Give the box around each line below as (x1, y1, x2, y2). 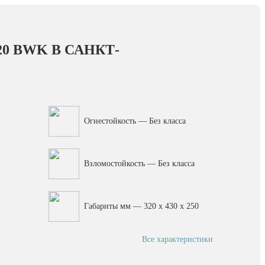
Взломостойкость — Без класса (83, 159, 195, 168)
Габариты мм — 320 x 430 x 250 (83, 202, 199, 211)
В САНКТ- (48, 42, 119, 57)
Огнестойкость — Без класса (83, 117, 186, 125)
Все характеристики (142, 235, 213, 244)
